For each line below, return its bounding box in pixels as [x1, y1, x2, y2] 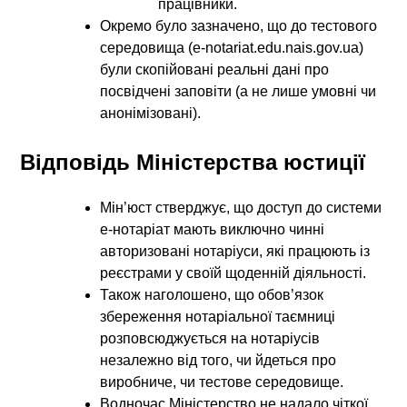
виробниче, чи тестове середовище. [100, 373, 344, 390]
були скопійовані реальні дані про [100, 61, 330, 77]
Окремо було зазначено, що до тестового [100, 17, 378, 34]
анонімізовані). [100, 104, 202, 121]
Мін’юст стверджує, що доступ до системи [100, 199, 382, 215]
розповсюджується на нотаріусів [100, 330, 321, 346]
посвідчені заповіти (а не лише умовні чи [100, 83, 377, 99]
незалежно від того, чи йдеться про [100, 352, 337, 368]
